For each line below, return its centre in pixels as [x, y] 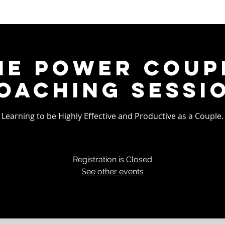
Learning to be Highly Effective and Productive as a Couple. [113, 116]
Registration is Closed [113, 159]
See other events [113, 172]
